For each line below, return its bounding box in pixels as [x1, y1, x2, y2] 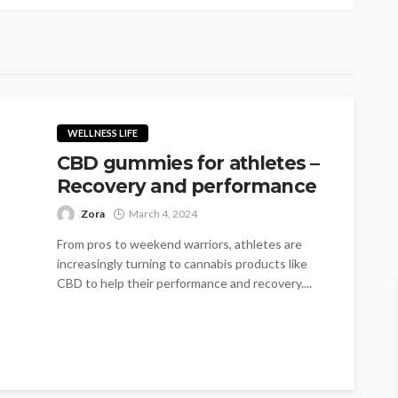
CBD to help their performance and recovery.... [57, 275, 312, 291]
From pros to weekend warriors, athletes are [57, 235, 302, 251]
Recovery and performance [57, 174, 316, 197]
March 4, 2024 [129, 206, 197, 220]
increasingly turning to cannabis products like [57, 255, 307, 271]
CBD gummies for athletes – [57, 151, 320, 174]
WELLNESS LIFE [68, 126, 138, 139]
